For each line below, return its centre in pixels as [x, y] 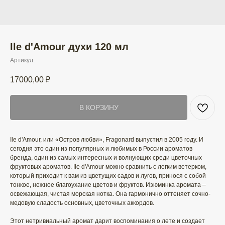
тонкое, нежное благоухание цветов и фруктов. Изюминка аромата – [108, 185]
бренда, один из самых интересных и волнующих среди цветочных [106, 158]
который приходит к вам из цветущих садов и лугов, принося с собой [108, 176]
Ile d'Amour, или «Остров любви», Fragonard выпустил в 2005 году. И [107, 140]
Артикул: [22, 60]
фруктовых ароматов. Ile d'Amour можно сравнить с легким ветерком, [108, 167]
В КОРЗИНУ [99, 108]
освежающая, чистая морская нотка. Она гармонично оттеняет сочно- [110, 194]
